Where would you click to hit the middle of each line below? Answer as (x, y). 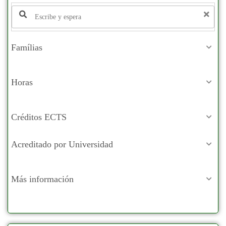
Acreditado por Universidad (62, 145)
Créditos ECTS (39, 117)
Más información (42, 179)
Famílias (27, 48)
